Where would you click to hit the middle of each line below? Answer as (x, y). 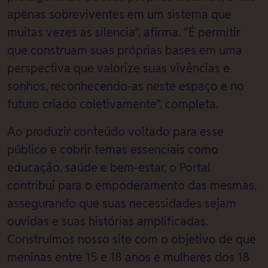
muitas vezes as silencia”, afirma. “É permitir (124, 32)
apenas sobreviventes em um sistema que (119, 14)
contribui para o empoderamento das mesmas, (132, 185)
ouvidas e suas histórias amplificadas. (108, 221)
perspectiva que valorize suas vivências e (118, 68)
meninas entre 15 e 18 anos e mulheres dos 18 (128, 257)
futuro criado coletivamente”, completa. (113, 104)
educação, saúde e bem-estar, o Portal (109, 167)
